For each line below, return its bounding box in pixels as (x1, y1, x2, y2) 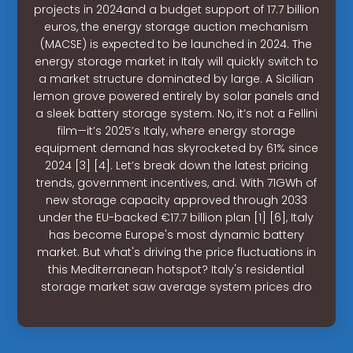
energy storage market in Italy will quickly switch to (34, 53, 318, 69)
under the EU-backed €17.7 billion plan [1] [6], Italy (39, 209, 314, 225)
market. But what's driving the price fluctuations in (36, 243, 316, 260)
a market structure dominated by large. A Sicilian (39, 70, 314, 87)
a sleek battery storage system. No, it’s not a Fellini (35, 105, 318, 121)
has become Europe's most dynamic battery (48, 226, 304, 243)
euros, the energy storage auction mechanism (44, 18, 309, 35)
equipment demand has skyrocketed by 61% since (34, 139, 318, 156)
